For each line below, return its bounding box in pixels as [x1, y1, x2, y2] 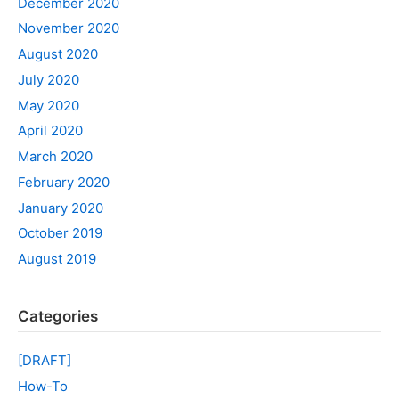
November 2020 [18, 20, 119, 37]
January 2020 [18, 199, 103, 216]
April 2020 [18, 122, 83, 140]
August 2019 [18, 250, 96, 267]
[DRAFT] [18, 352, 71, 369]
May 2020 [18, 96, 79, 114]
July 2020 [18, 70, 79, 88]
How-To [18, 377, 68, 395]
